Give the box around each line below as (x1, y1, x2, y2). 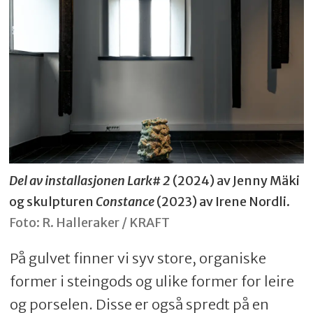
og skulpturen (9, 194, 96, 210)
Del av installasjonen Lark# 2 (9, 173, 173, 189)
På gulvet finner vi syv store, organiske (9, 249, 266, 268)
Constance (96, 194, 155, 210)
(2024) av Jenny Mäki (173, 173, 300, 189)
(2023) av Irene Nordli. (154, 194, 291, 210)
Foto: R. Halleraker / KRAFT (9, 214, 170, 231)
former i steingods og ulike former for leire (9, 272, 294, 291)
